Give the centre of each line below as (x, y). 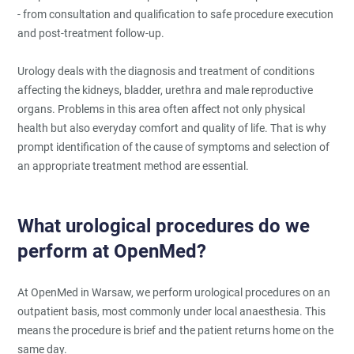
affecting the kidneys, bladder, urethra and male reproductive (166, 90)
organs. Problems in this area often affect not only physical (162, 109)
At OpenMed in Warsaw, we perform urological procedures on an (174, 292)
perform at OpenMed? (112, 251)
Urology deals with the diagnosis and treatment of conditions (166, 71)
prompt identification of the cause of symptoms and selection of (174, 147)
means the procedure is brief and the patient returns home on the (176, 330)
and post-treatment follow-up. (91, 33)
